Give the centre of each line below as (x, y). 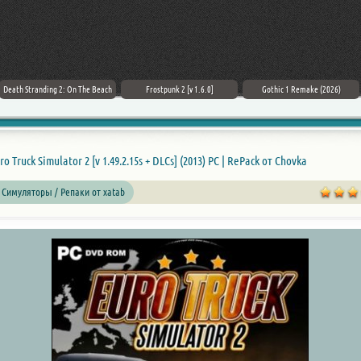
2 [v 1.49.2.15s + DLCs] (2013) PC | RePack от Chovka (195, 161)
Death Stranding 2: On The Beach (58, 89)
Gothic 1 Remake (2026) (301, 89)
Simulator (60, 161)
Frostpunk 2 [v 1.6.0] (179, 89)
